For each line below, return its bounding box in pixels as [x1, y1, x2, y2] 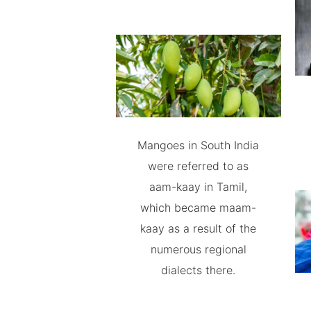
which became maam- [140, 200, 257, 215]
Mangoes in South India [137, 137, 260, 152]
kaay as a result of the [140, 221, 257, 235]
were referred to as [148, 158, 249, 173]
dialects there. [161, 262, 236, 277]
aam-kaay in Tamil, [149, 179, 248, 194]
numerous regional [150, 242, 246, 256]
